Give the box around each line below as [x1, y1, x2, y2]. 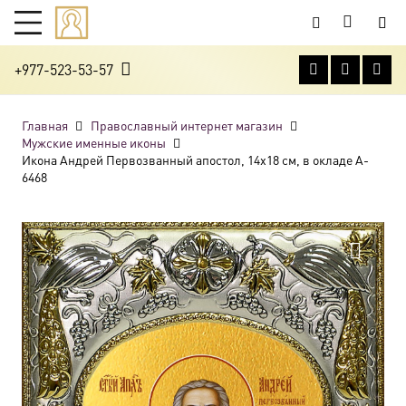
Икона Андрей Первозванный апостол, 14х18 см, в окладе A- [22, 151, 369, 168]
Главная [22, 117, 68, 133]
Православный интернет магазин [90, 117, 283, 133]
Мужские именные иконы [22, 134, 166, 150]
